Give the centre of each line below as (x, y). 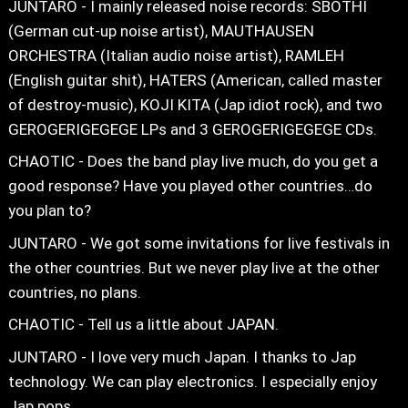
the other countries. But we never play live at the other (194, 267)
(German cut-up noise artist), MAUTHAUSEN (161, 31)
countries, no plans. (74, 292)
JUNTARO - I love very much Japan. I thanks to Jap (182, 357)
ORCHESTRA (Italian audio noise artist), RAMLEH (176, 55)
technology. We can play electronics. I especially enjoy (192, 381)
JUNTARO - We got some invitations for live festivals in (199, 243)
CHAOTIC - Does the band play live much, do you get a (193, 162)
